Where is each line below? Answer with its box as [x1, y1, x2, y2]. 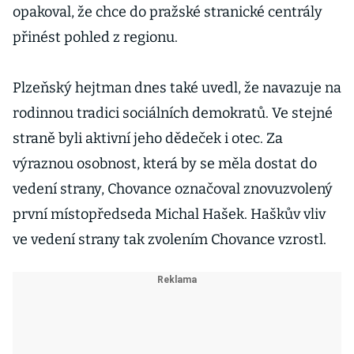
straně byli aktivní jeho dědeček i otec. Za [13, 130, 283, 147]
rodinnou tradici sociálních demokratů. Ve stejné [13, 104, 333, 122]
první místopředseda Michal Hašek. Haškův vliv [13, 205, 326, 223]
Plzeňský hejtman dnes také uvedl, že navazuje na [13, 79, 341, 96]
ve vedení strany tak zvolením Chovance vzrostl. [13, 231, 326, 248]
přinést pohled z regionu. [13, 28, 178, 46]
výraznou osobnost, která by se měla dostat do [13, 155, 317, 172]
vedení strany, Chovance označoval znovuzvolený [13, 180, 333, 198]
